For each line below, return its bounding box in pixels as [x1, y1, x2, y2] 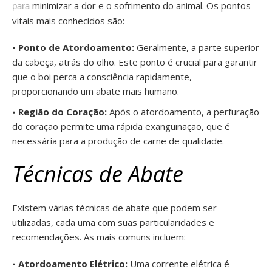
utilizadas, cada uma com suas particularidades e [12, 216, 214, 228]
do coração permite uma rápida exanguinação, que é [12, 120, 230, 132]
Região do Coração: [18, 105, 107, 118]
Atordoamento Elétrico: [18, 257, 127, 270]
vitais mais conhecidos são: [12, 14, 124, 27]
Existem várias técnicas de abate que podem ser [12, 201, 217, 214]
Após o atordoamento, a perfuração [107, 105, 259, 118]
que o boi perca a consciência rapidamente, [12, 70, 192, 83]
